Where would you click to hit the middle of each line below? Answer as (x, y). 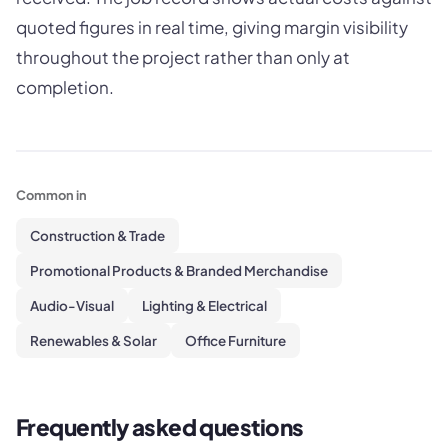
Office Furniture (235, 340)
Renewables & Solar (93, 340)
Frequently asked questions (160, 426)
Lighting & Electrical (204, 305)
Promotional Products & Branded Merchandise (179, 270)
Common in (51, 194)
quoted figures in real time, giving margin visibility (212, 27)
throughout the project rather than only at (183, 57)
